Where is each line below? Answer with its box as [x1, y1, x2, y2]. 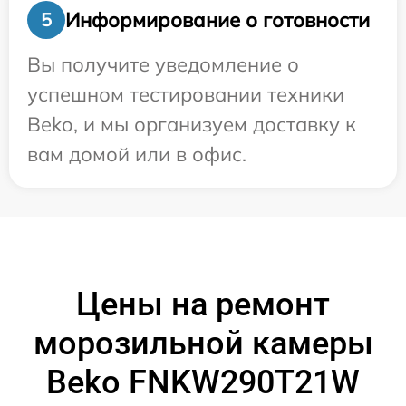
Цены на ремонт [76, 285, 330, 324]
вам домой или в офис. [27, 141, 246, 168]
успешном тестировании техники [27, 82, 344, 108]
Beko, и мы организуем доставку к [27, 111, 356, 138]
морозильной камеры [33, 324, 373, 363]
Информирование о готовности [65, 6, 370, 33]
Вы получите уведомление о [27, 52, 299, 78]
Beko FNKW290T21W [46, 363, 360, 402]
